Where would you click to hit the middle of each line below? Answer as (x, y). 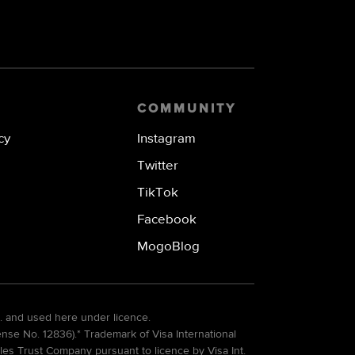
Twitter (157, 166)
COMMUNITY (186, 109)
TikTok (157, 193)
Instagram (166, 139)
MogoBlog (168, 246)
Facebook (166, 219)
